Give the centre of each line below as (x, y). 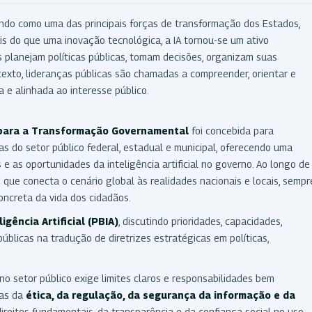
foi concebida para (231, 130)
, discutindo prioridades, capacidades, (200, 221)
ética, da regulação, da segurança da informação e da (159, 295)
